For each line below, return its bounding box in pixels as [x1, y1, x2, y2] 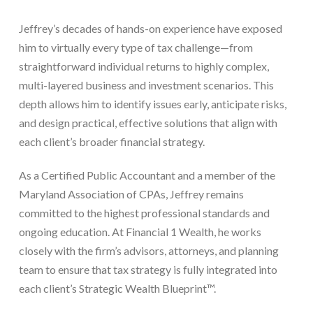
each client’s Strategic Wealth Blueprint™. [18, 281, 216, 295]
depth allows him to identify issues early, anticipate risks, [18, 96, 286, 110]
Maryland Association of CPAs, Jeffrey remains [18, 187, 244, 201]
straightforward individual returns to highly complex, [18, 59, 269, 73]
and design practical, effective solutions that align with [18, 115, 277, 129]
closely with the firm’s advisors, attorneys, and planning [18, 243, 279, 257]
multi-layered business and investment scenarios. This [18, 78, 274, 92]
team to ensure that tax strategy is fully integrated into [18, 262, 277, 276]
